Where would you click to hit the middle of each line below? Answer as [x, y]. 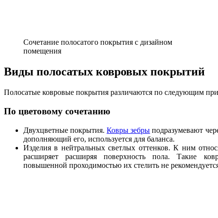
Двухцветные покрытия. [65, 130]
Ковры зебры [128, 130]
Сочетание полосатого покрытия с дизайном [98, 42]
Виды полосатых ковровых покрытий [104, 72]
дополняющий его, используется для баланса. [99, 139]
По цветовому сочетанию [57, 111]
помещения [42, 51]
